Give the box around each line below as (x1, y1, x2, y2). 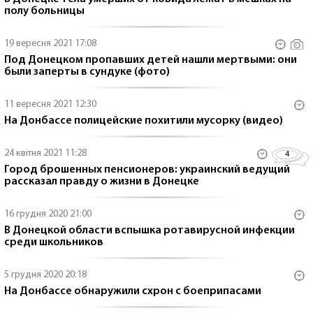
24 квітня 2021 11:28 (4, 148, 87, 159)
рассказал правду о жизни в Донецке (4, 176, 199, 187)
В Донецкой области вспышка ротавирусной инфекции (4, 225, 295, 236)
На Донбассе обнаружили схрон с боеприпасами (4, 286, 261, 297)
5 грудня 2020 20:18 (4, 270, 87, 280)
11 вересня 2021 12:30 (4, 99, 96, 110)
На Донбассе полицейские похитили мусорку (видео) (4, 115, 283, 126)
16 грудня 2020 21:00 (4, 209, 92, 219)
